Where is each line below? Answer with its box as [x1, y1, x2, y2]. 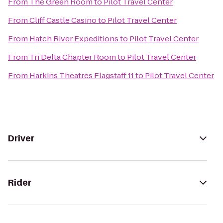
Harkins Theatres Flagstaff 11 [29, 70, 134, 81]
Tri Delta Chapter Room [29, 52, 116, 62]
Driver [8, 132, 34, 144]
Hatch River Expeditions [29, 33, 118, 44]
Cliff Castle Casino [29, 15, 97, 25]
